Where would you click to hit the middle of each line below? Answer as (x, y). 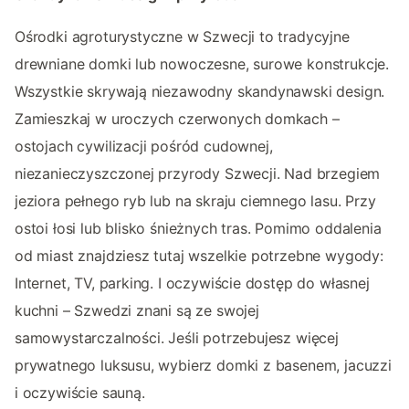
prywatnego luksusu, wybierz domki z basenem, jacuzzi (203, 365)
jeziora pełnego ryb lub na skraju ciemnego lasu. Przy (195, 200)
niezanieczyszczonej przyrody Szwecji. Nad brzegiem (198, 173)
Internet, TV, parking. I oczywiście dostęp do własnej (192, 283)
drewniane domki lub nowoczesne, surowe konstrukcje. (202, 63)
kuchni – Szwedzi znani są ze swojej (137, 310)
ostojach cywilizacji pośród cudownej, (144, 146)
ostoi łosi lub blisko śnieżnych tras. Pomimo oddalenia (198, 228)
